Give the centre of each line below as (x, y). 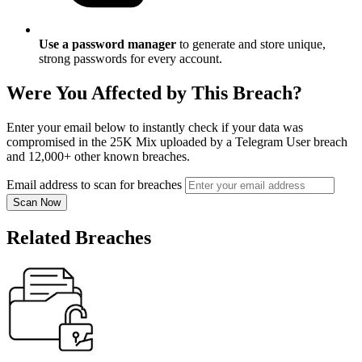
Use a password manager (107, 44)
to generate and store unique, (251, 44)
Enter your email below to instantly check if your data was (155, 128)
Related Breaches (79, 238)
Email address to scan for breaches (94, 185)
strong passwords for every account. (130, 59)
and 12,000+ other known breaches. (98, 157)
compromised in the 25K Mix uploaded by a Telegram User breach (177, 142)
